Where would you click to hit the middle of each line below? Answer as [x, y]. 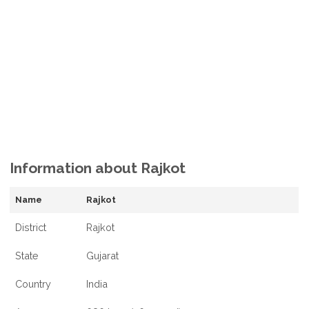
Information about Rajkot [98, 168]
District [31, 228]
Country [33, 284]
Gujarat [103, 256]
